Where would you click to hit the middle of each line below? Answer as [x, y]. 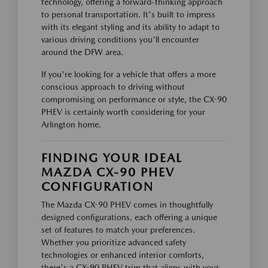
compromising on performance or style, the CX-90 [134, 99]
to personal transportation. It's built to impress [128, 14]
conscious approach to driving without [113, 87]
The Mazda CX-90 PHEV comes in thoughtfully [127, 205]
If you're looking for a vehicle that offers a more [129, 74]
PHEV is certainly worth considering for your [123, 112]
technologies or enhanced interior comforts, [123, 255]
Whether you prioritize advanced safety [114, 242]
